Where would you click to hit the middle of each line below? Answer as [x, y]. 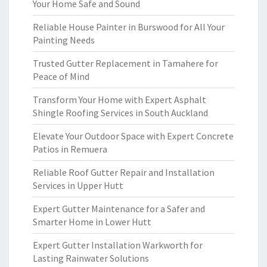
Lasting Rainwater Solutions [91, 258]
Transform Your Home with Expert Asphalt [119, 100]
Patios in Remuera [70, 149]
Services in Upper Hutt [78, 185]
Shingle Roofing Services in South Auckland [120, 113]
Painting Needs [64, 40]
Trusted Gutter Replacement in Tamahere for [125, 63]
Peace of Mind [61, 76]
